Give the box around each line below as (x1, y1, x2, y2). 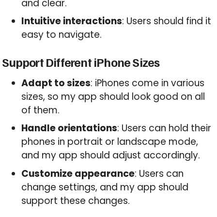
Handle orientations (21, 122, 118, 135)
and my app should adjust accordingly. (21, 149, 201, 162)
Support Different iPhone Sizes (2, 54, 160, 70)
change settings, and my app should (21, 180, 189, 194)
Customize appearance (21, 167, 135, 180)
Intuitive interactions (21, 15, 123, 28)
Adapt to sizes (21, 76, 91, 90)
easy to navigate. (21, 28, 102, 42)
